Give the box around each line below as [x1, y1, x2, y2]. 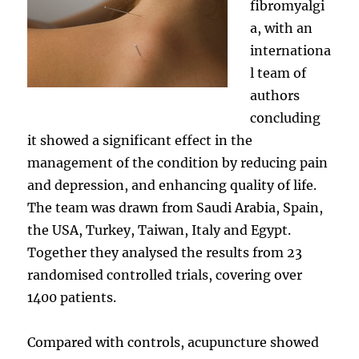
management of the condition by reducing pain [27, 154, 329, 171]
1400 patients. [27, 288, 117, 305]
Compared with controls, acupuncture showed [27, 333, 320, 350]
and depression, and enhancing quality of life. [27, 176, 317, 193]
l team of [250, 64, 307, 81]
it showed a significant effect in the [27, 131, 253, 148]
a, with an [250, 19, 313, 36]
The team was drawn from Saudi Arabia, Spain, [27, 199, 324, 216]
